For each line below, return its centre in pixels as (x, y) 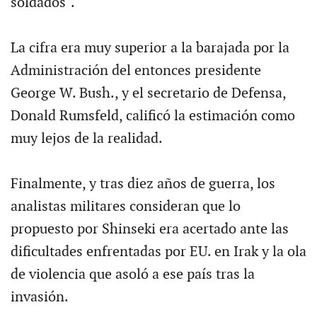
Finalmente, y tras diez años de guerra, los (143, 184)
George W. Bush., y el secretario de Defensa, (148, 93)
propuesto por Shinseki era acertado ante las (149, 229)
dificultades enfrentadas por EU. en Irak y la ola (158, 252)
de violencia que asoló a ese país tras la (132, 274)
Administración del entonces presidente (136, 70)
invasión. (39, 297)
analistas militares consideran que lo (125, 206)
